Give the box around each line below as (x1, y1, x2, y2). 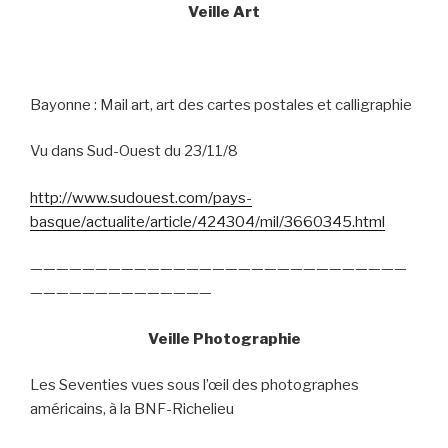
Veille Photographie (147, 329, 301, 348)
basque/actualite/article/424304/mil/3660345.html (30, 212, 385, 231)
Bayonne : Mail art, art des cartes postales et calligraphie (30, 95, 412, 114)
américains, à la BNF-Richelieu (30, 400, 234, 419)
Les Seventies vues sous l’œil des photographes (30, 376, 359, 395)
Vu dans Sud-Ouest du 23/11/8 (30, 142, 238, 161)
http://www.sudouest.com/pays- (30, 188, 252, 207)
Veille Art (188, 2, 260, 21)
